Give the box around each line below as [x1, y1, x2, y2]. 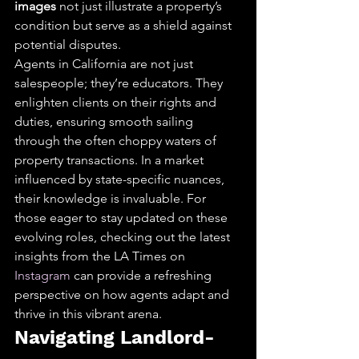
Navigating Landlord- [14, 326, 215, 349]
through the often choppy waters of [14, 133, 220, 148]
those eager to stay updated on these [14, 210, 231, 225]
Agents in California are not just [14, 56, 196, 71]
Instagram [14, 268, 71, 283]
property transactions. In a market [14, 152, 207, 167]
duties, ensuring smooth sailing [14, 114, 196, 129]
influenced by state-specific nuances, [14, 171, 228, 187]
